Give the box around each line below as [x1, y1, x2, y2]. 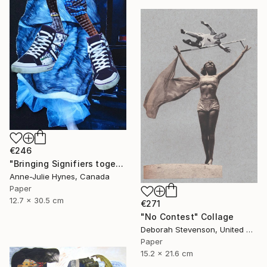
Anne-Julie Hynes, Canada [10, 172, 110, 182]
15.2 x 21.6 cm [141, 249, 193, 259]
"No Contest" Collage [141, 212, 234, 222]
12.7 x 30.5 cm [10, 195, 64, 206]
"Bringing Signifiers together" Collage [116, 159, 124, 169]
